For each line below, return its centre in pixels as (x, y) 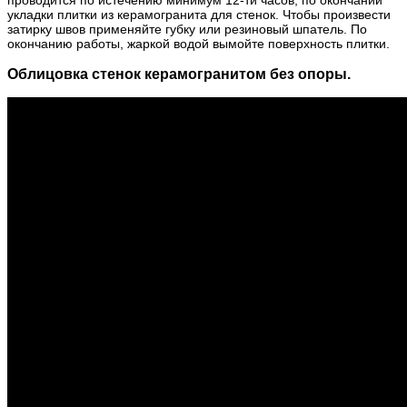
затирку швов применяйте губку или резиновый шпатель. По (187, 29)
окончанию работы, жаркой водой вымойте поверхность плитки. (199, 43)
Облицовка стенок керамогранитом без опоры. (179, 73)
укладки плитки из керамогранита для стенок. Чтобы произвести (199, 14)
